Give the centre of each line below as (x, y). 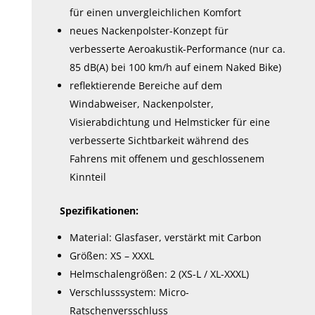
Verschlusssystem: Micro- (130, 292)
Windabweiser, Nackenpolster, (142, 104)
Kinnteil (88, 177)
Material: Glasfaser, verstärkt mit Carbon (166, 238)
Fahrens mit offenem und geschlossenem (167, 159)
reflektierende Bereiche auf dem (146, 86)
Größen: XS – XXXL (112, 256)
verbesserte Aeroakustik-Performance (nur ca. (178, 49)
